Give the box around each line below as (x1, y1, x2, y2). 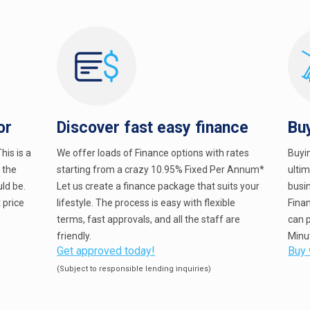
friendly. (57, 230, 91, 241)
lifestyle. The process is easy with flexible (57, 197, 235, 208)
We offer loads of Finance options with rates (57, 147, 249, 158)
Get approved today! (57, 244, 155, 257)
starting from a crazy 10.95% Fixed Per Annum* (57, 164, 264, 175)
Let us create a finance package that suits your (57, 181, 259, 192)
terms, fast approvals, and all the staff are (57, 214, 240, 225)
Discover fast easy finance (57, 118, 248, 137)
